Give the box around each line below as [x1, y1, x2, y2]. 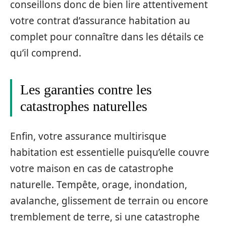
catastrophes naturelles [20, 98, 147, 115]
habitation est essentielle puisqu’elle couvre [10, 145, 209, 159]
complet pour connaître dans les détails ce [10, 30, 204, 44]
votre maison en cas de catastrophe [10, 161, 174, 175]
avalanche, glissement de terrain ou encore [10, 194, 208, 207]
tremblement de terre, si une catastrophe [10, 210, 200, 223]
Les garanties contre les [20, 82, 152, 98]
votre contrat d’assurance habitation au [10, 14, 190, 28]
